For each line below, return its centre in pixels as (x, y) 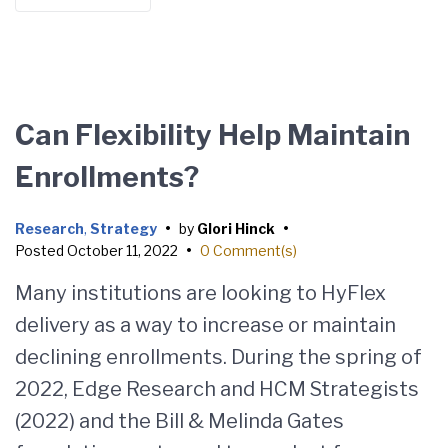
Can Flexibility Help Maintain (212, 135)
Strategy (123, 228)
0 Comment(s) (248, 250)
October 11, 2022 (122, 250)
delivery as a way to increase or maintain (205, 325)
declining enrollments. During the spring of (218, 357)
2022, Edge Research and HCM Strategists (217, 389)
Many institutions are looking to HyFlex (200, 293)
